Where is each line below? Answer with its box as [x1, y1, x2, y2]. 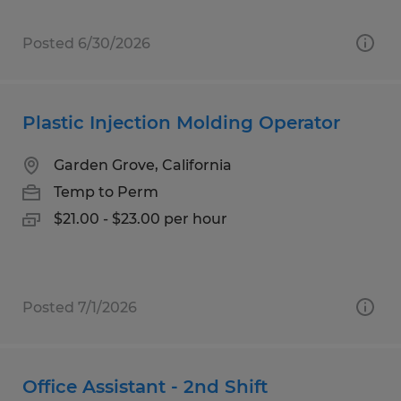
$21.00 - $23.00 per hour [54, 209, 227, 227]
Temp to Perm [54, 183, 158, 200]
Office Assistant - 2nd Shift [22, 375, 268, 397]
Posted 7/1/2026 [22, 298, 137, 316]
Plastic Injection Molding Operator [22, 111, 340, 133]
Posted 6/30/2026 [22, 34, 150, 52]
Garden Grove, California [54, 156, 232, 174]
